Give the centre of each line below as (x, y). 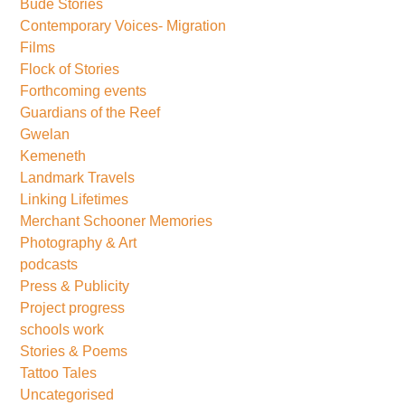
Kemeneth (53, 155)
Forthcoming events (84, 90)
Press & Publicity (75, 286)
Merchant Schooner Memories (117, 221)
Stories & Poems (74, 351)
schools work (62, 329)
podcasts (49, 264)
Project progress (73, 307)
